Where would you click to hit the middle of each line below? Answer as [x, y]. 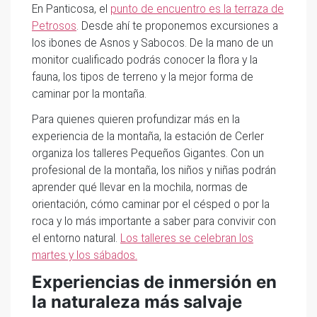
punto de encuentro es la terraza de [197, 9]
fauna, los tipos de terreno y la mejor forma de [143, 77]
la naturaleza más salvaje [137, 301]
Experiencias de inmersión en [154, 282]
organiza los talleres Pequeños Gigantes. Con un [148, 153]
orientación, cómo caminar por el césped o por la [151, 204]
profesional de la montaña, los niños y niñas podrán [154, 170]
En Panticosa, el [71, 9]
